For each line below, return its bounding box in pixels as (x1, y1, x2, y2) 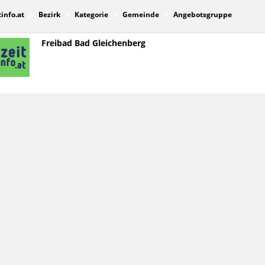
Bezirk (38, 11, 60, 19)
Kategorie (74, 11, 108, 19)
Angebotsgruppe (173, 11, 232, 19)
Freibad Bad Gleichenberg (41, 38, 146, 49)
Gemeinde (122, 11, 159, 19)
